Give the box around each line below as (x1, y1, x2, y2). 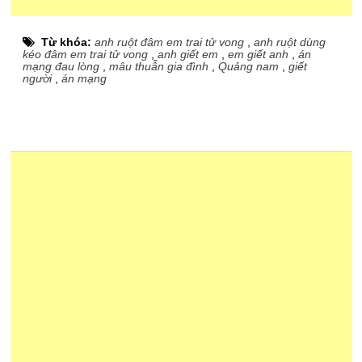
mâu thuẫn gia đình (109, 60, 209, 73)
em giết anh (228, 48, 289, 61)
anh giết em (158, 48, 219, 61)
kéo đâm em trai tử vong (23, 48, 149, 61)
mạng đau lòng (23, 60, 100, 73)
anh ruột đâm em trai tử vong (95, 36, 245, 48)
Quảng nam (218, 60, 280, 73)
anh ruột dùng (254, 36, 326, 48)
